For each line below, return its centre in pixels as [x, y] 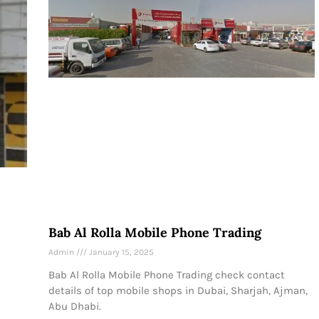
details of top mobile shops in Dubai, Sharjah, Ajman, [178, 290]
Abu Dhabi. [75, 306]
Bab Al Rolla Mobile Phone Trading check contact [167, 274]
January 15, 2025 [120, 252]
